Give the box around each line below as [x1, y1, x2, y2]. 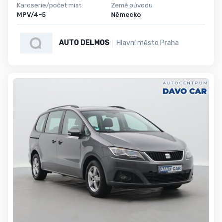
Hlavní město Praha [116, 39, 179, 48]
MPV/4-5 [17, 10, 46, 18]
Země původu [111, 1, 153, 9]
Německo [111, 10, 141, 18]
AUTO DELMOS [58, 39, 109, 48]
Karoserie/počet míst [17, 1, 81, 9]
